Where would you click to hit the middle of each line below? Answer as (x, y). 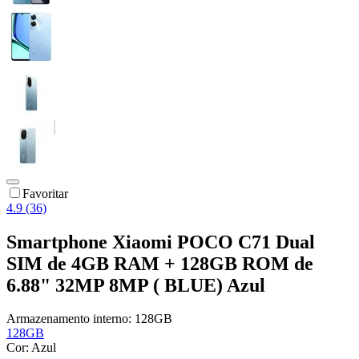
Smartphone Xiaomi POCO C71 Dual (161, 242)
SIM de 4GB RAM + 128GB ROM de (160, 263)
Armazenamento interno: (71, 319)
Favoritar (45, 193)
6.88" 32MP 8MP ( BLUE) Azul (136, 285)
